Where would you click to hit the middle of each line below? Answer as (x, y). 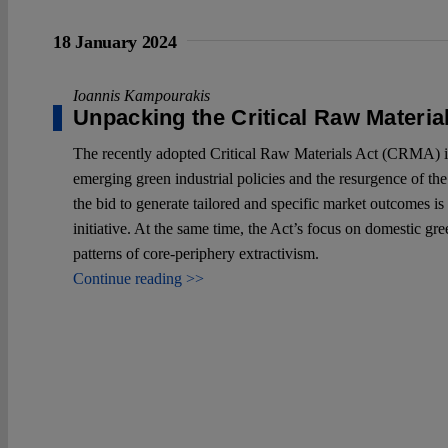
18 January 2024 (115, 41)
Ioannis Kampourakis (141, 95)
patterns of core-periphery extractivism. (196, 253)
